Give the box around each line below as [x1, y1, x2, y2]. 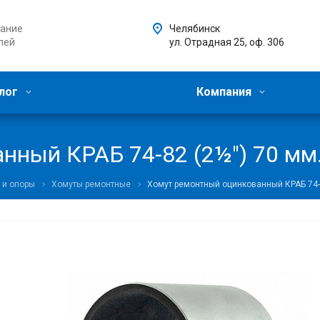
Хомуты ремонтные [51, 179, 131, 189]
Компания [196, 85, 254, 99]
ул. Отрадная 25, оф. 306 [169, 36, 284, 48]
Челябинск [169, 23, 220, 34]
